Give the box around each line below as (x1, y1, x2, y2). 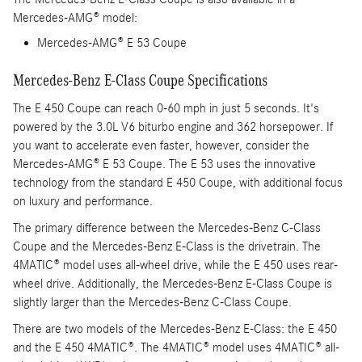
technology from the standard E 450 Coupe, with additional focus (13, 175, 343, 190)
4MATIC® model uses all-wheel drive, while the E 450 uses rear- (13, 257, 338, 272)
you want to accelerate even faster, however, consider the (13, 137, 309, 153)
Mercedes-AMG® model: (13, 11, 137, 26)
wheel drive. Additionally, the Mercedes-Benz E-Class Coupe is (13, 276, 332, 291)
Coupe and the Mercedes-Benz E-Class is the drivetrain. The (13, 238, 321, 254)
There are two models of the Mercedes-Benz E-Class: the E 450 (13, 321, 337, 336)
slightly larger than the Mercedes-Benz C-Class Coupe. (13, 294, 292, 309)
